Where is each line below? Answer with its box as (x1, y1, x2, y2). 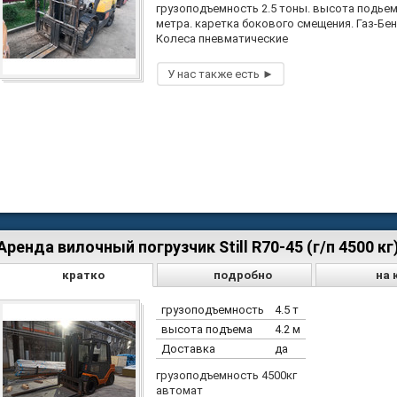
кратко (62, 269, 105, 282)
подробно (213, 269, 272, 282)
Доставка (161, 342, 215, 355)
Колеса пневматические (156, 31, 288, 45)
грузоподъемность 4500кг (156, 369, 297, 382)
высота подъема (161, 323, 253, 336)
